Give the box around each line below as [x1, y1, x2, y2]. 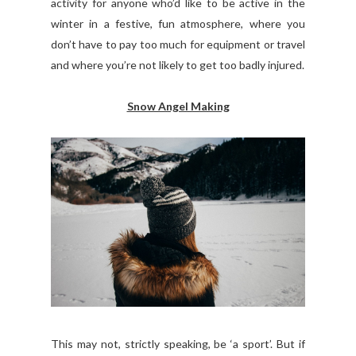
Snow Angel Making [126, 99, 230, 113]
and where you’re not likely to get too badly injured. [51, 57, 304, 72]
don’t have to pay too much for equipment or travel [51, 37, 305, 51]
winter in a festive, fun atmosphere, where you [51, 16, 305, 30]
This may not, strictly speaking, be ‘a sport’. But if [51, 336, 305, 350]
